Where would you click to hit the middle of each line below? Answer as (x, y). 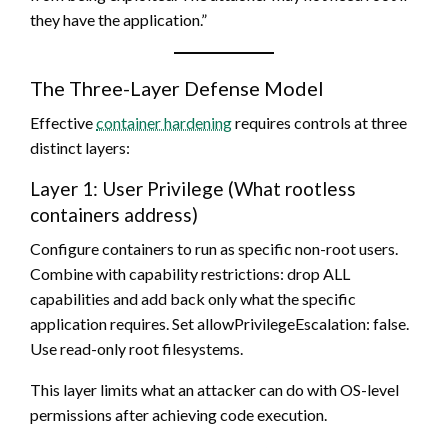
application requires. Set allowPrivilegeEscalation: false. (219, 323)
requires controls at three (319, 122)
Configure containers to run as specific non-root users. (214, 248)
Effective (63, 122)
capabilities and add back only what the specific (193, 298)
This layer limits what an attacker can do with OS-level (214, 389)
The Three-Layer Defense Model (177, 87)
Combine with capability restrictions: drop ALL (190, 273)
